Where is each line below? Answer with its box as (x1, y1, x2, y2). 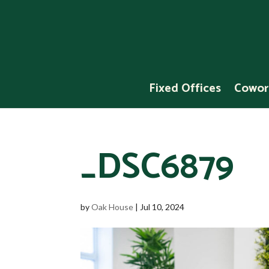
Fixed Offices (149, 79, 221, 98)
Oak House (91, 202, 134, 212)
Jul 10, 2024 (140, 202, 185, 212)
